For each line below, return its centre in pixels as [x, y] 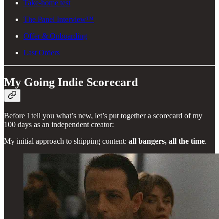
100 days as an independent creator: [59, 125]
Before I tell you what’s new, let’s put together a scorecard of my [103, 116]
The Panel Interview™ [59, 19]
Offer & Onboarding [55, 36]
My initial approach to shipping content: [66, 141]
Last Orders [42, 52]
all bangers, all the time [167, 141]
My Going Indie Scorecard [71, 82]
